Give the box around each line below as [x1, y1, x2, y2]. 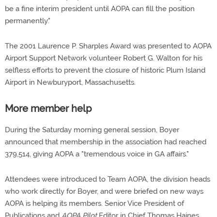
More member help [5, 103, 92, 114]
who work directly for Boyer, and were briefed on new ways [5, 187, 203, 196]
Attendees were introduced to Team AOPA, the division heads [5, 175, 210, 184]
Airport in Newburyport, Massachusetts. [5, 78, 136, 87]
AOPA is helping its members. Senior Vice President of [5, 199, 184, 208]
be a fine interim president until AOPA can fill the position [5, 4, 195, 13]
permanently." [5, 16, 50, 25]
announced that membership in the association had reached [5, 138, 206, 146]
